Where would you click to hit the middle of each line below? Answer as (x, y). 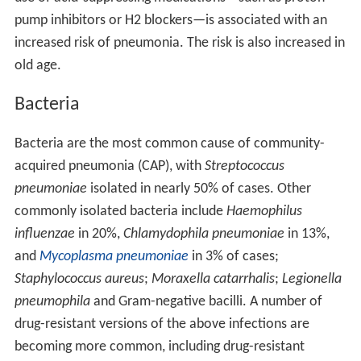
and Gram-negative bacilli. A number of (206, 301)
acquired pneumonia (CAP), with (109, 166)
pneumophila (52, 301)
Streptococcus (244, 166)
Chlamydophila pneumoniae (203, 234)
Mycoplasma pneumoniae (114, 256)
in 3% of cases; (235, 256)
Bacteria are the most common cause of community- (169, 143)
